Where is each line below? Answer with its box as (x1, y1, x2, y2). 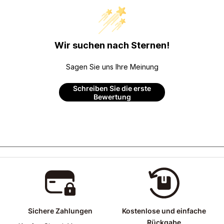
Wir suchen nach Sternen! (54, 40, 169, 51)
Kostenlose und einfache (122, 206, 206, 215)
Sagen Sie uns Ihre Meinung (65, 62, 158, 71)
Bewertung (93, 92, 131, 101)
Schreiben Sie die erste (73, 83, 151, 92)
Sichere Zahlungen (27, 206, 92, 215)
